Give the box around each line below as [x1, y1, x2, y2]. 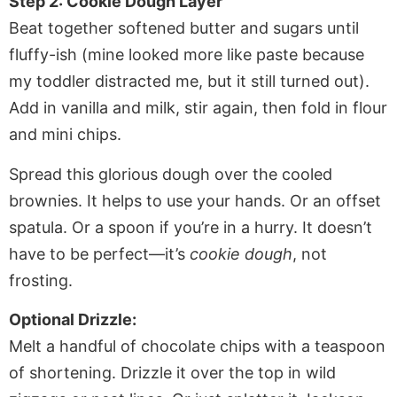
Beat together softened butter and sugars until [9, 19, 359, 38]
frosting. [9, 270, 73, 290]
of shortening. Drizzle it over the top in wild [9, 362, 336, 382]
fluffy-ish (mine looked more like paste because [9, 45, 364, 65]
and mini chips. [9, 125, 121, 144]
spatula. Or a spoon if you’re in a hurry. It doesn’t [9, 217, 372, 237]
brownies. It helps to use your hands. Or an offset [9, 191, 381, 210]
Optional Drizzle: [9, 309, 136, 329]
